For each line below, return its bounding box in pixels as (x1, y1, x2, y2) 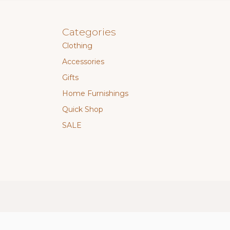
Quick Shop (62, 105, 103, 114)
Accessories (62, 57, 104, 67)
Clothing (62, 41, 92, 51)
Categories (62, 26, 116, 39)
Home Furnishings (62, 89, 128, 99)
